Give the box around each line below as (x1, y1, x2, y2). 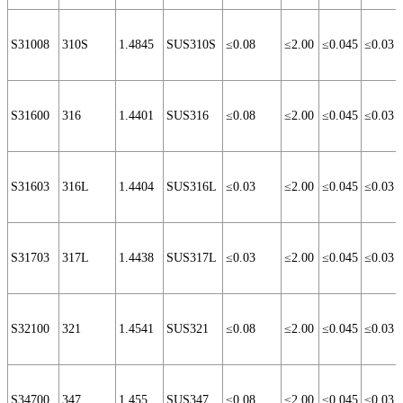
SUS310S (166, 38, 216, 52)
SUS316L (166, 180, 217, 194)
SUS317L (166, 251, 217, 265)
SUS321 (166, 322, 209, 336)
